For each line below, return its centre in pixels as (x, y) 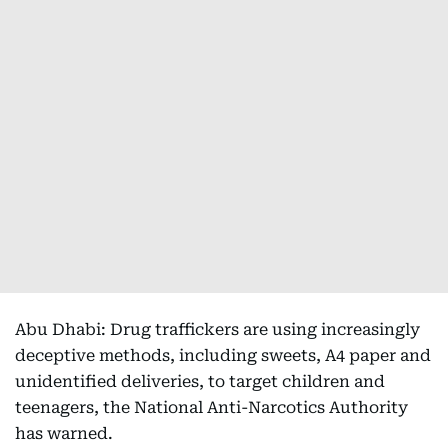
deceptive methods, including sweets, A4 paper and (223, 355)
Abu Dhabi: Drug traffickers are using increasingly (217, 329)
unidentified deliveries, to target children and (200, 381)
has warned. (64, 433)
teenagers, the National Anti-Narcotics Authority (211, 407)
